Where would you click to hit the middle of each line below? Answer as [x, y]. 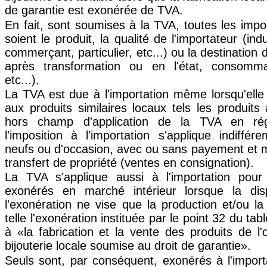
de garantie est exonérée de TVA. [94, 10]
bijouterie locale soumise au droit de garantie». [128, 246]
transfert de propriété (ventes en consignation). [129, 163]
